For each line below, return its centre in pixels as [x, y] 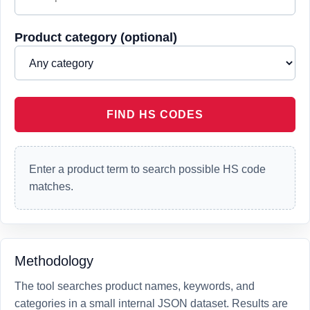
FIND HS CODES [155, 115]
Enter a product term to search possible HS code [147, 169]
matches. [51, 186]
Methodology [54, 261]
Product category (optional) [96, 37]
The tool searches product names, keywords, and [135, 286]
